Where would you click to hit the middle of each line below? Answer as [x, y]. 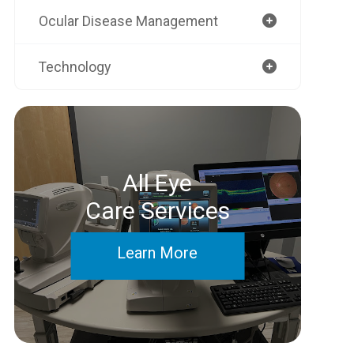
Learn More [158, 253]
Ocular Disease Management [128, 21]
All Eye [158, 183]
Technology [74, 67]
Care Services [157, 211]
